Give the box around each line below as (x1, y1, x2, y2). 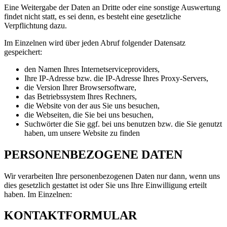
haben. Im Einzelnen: (4, 190, 72, 199)
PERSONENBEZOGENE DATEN (4, 147, 182, 161)
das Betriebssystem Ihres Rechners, (24, 92, 137, 101)
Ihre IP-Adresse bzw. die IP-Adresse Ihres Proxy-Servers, (24, 73, 208, 83)
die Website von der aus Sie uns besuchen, (24, 101, 160, 110)
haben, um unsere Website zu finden (24, 128, 140, 137)
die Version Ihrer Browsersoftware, (24, 83, 136, 92)
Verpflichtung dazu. (4, 21, 67, 30)
